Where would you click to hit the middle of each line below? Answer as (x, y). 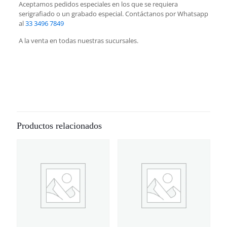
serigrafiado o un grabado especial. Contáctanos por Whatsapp (113, 14)
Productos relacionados (59, 126)
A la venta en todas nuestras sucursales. (78, 41)
